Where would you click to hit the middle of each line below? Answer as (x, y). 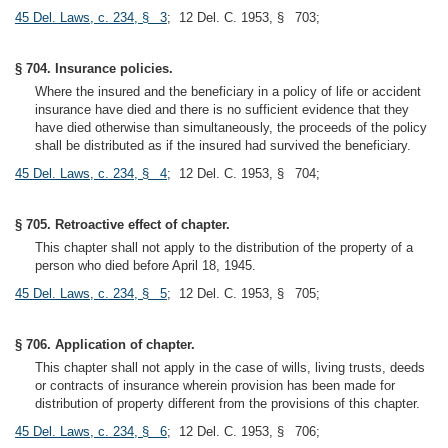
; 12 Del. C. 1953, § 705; (245, 293)
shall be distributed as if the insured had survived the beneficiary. (223, 145)
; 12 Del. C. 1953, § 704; (245, 173)
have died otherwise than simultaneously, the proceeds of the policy (231, 127)
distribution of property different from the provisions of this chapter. (227, 403)
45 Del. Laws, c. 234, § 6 (91, 431)
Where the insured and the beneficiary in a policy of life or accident (228, 91)
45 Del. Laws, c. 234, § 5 (91, 293)
